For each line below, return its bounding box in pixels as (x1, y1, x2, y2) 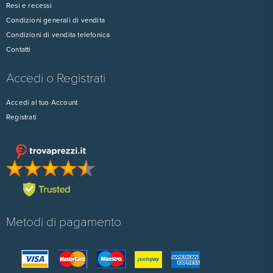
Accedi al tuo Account (6, 98, 78, 107)
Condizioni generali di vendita (6, 16, 105, 24)
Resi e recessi (6, 1, 52, 10)
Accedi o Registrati (6, 71, 105, 86)
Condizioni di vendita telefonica (6, 30, 110, 39)
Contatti (6, 45, 31, 54)
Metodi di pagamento (6, 214, 121, 230)
